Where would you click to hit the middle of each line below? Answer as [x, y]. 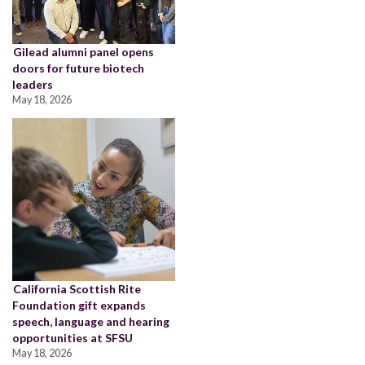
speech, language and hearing [91, 322]
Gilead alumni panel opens [84, 52]
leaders [33, 85]
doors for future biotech [78, 68]
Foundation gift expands [79, 306]
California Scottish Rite [77, 289]
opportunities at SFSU [73, 338]
